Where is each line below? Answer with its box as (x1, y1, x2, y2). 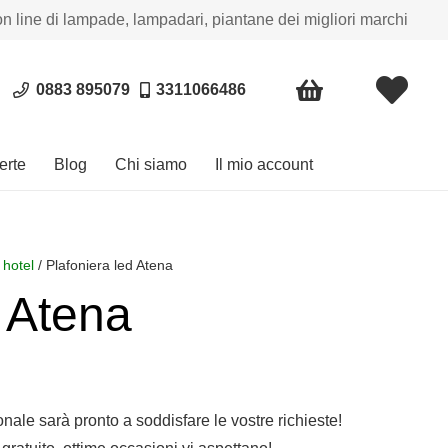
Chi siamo (115, 156, 187, 173)
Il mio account (215, 156, 313, 173)
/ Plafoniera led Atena (34, 257, 174, 273)
